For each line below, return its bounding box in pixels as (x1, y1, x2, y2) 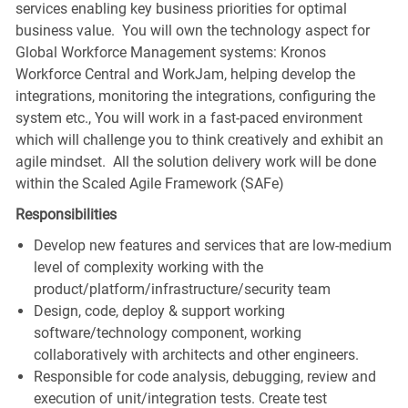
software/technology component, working (33, 323, 301, 342)
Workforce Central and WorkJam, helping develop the (15, 65, 355, 83)
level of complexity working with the (33, 258, 263, 276)
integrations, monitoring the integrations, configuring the (15, 87, 375, 105)
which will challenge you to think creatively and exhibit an (15, 130, 383, 148)
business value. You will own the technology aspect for (15, 21, 370, 39)
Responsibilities (15, 205, 117, 223)
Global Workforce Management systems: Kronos (15, 43, 326, 61)
